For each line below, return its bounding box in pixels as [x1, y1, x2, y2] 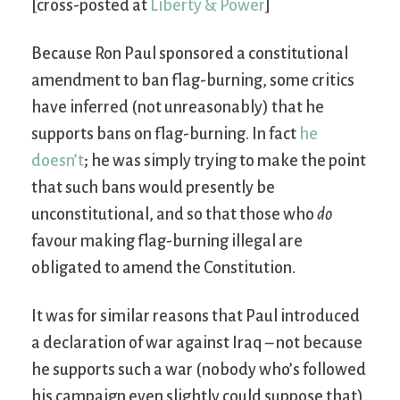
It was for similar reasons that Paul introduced [31, 306, 360, 325]
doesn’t [31, 151, 84, 170]
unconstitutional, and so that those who [31, 204, 317, 223]
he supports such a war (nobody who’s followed [31, 360, 366, 379]
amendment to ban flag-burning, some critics [31, 71, 354, 89]
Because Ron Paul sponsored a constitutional [31, 44, 348, 62]
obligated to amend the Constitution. [31, 258, 296, 277]
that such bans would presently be [31, 178, 275, 196]
